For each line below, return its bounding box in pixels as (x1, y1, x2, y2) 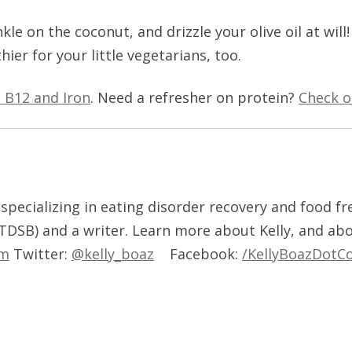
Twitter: (9, 244, 71, 263)
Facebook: (154, 244, 242, 263)
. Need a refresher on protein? (90, 88, 299, 107)
